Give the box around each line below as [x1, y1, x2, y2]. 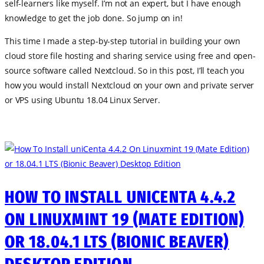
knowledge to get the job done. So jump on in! [5, 12, 183, 24]
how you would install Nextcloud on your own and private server [5, 80, 255, 91]
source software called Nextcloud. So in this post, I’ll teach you [5, 65, 245, 77]
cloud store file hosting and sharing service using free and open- [5, 50, 256, 62]
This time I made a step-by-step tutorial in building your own [5, 35, 240, 47]
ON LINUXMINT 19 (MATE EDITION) [5, 209, 245, 230]
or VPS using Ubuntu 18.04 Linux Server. [5, 94, 160, 106]
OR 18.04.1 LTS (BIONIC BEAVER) [5, 231, 229, 253]
